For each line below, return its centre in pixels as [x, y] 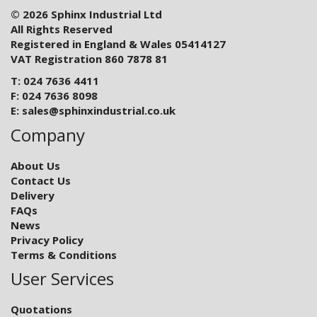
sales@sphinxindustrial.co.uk [99, 110]
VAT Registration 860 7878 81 [89, 58]
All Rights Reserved [62, 29]
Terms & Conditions [64, 254]
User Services [62, 278]
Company [48, 134]
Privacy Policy [47, 240]
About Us [35, 165]
